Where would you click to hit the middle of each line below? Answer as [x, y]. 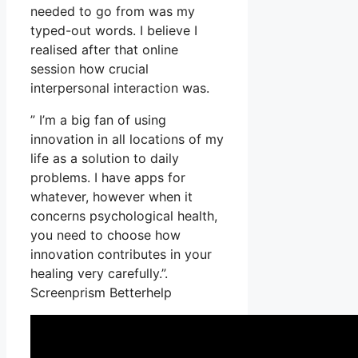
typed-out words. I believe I [114, 30]
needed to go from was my [113, 11]
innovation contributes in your [121, 254]
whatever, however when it [111, 196]
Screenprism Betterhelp [101, 292]
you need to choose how [105, 235]
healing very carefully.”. [99, 273]
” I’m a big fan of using [98, 119]
